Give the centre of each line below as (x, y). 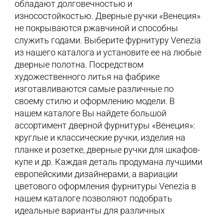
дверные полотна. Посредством (79, 64)
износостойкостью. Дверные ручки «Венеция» (108, 16)
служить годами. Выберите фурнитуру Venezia (108, 40)
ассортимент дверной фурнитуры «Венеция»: (105, 125)
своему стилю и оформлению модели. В (95, 101)
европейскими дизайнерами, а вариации (96, 174)
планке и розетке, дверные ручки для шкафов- (107, 149)
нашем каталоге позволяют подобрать (93, 198)
